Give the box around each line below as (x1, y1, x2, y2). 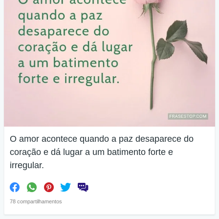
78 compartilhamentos (10, 198, 62, 204)
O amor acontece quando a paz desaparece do (10, 134, 194, 144)
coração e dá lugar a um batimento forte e (10, 147, 173, 157)
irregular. (10, 160, 44, 170)
